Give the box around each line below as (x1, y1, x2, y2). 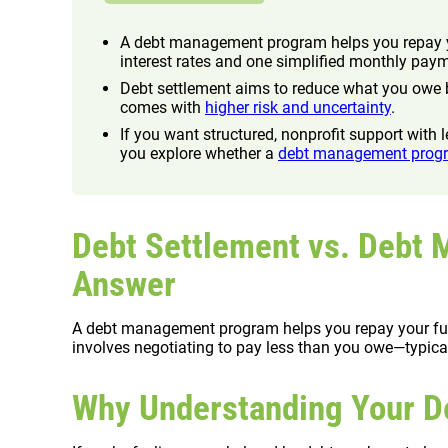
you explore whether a (120, 144, 278, 164)
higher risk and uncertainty (205, 98, 391, 118)
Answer (72, 264, 176, 305)
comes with (120, 98, 205, 118)
